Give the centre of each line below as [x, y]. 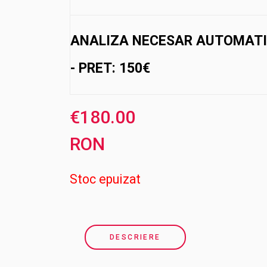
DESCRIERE [135, 237]
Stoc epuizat [105, 179]
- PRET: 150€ [110, 68]
